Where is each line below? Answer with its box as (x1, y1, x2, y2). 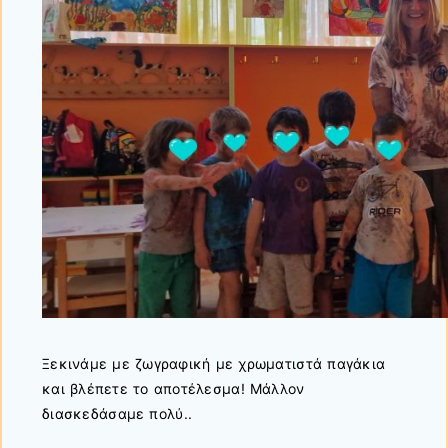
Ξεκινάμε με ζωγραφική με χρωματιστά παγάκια (42, 354, 386, 372)
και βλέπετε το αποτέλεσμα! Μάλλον (42, 379, 305, 397)
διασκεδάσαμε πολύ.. (42, 404, 193, 422)
